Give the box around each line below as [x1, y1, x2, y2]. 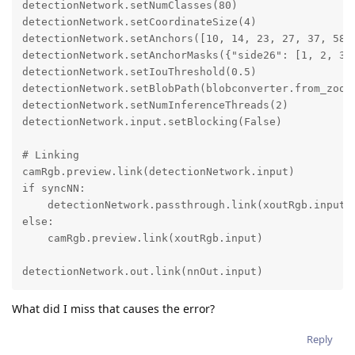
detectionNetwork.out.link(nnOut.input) [21, 265, 263, 278]
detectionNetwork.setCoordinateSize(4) [21, 16, 257, 29]
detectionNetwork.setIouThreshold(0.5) [21, 66, 257, 78]
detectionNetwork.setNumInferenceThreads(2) [21, 99, 288, 112]
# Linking [21, 149, 79, 162]
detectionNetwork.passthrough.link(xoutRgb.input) [21, 199, 352, 212]
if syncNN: [21, 182, 86, 195]
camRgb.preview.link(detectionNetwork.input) [21, 166, 295, 178]
